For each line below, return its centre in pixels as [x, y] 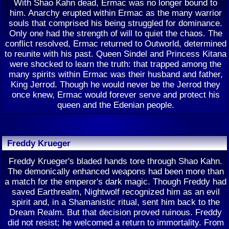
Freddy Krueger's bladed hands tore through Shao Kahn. [116, 161]
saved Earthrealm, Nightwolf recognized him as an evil [116, 192]
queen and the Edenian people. [116, 105]
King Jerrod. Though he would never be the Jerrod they [116, 84]
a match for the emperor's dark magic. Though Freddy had [116, 181]
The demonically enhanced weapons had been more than [116, 171]
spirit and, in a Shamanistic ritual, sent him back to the [116, 202]
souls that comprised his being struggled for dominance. [116, 23]
